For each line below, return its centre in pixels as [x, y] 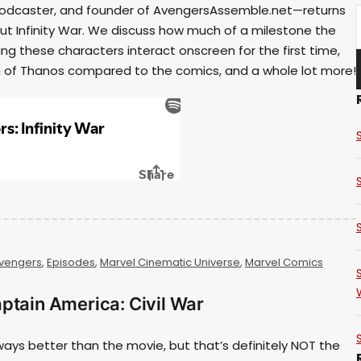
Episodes [71, 262]
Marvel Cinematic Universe [170, 262]
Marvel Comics [284, 262]
